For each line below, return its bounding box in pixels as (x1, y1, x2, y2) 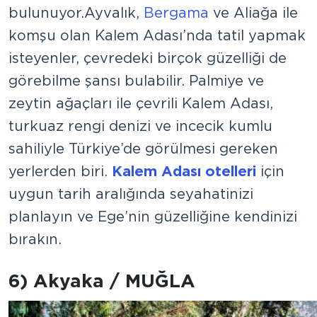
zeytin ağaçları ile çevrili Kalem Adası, (8, 94, 273, 112)
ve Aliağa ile (209, 4, 298, 21)
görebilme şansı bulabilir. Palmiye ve (8, 71, 264, 89)
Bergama (144, 4, 209, 21)
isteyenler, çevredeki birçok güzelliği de (8, 49, 287, 67)
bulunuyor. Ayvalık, (8, 4, 144, 21)
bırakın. (8, 230, 62, 248)
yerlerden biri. (8, 162, 112, 180)
